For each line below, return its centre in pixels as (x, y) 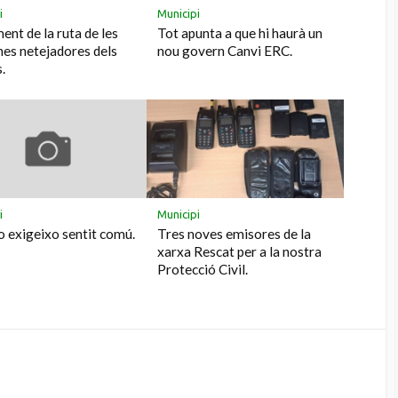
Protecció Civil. (203, 269)
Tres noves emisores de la (235, 233)
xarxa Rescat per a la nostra (240, 251)
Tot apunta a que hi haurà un (240, 32)
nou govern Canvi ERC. (225, 50)
